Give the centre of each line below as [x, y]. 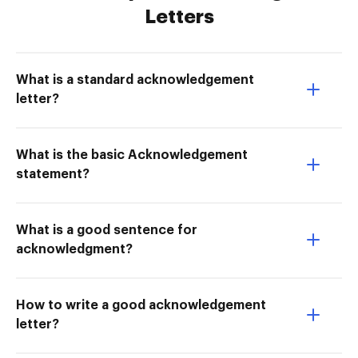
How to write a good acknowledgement [141, 306]
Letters [179, 17]
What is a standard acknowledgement [135, 80]
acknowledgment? [74, 250]
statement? [53, 175]
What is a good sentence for [107, 231]
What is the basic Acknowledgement [132, 155]
